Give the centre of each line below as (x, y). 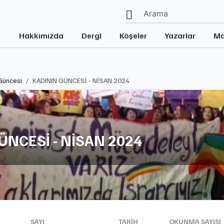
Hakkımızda (41, 35)
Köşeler (133, 35)
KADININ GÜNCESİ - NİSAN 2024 (81, 80)
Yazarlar (180, 35)
